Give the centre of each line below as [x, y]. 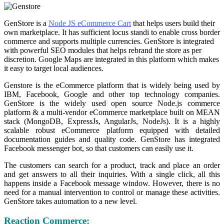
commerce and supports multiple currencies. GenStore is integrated [109, 41]
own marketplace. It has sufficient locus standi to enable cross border [112, 32]
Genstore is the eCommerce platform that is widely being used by [112, 85]
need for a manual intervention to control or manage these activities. [112, 192]
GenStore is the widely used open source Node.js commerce [112, 103]
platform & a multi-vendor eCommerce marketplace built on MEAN [112, 112]
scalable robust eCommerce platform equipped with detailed [112, 130]
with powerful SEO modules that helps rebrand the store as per [103, 50]
